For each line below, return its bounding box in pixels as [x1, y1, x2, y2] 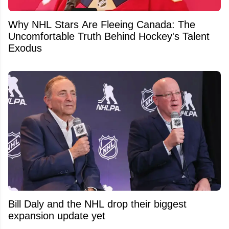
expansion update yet [8, 210, 105, 221]
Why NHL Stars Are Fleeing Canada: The [8, 19, 195, 30]
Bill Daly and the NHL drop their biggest [8, 198, 187, 210]
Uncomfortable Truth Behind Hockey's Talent [8, 31, 210, 42]
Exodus [8, 42, 42, 54]
